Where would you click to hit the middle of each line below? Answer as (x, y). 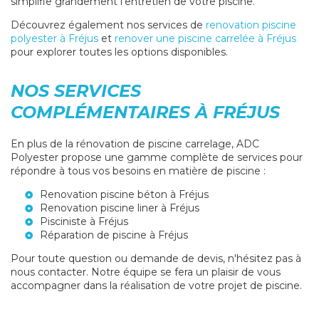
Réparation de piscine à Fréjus (114, 235)
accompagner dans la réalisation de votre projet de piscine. (156, 286)
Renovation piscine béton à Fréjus (124, 195)
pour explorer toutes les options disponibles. (119, 52)
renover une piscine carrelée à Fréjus (205, 39)
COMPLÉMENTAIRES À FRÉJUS (145, 113)
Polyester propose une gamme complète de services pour (157, 158)
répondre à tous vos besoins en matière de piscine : (138, 171)
